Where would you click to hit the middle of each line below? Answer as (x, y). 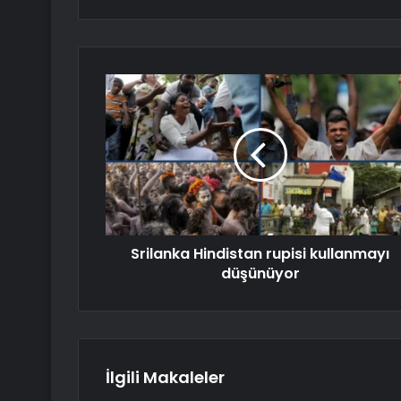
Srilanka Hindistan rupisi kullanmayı (260, 254)
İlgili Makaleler (165, 378)
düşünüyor (260, 274)
